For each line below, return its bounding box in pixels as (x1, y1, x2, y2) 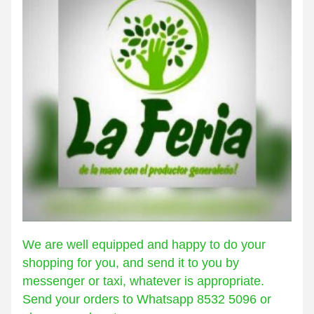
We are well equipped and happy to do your (22, 238, 266, 252)
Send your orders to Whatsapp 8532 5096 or (22, 292, 271, 306)
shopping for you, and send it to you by (22, 256, 239, 270)
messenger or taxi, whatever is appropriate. (22, 274, 264, 288)
